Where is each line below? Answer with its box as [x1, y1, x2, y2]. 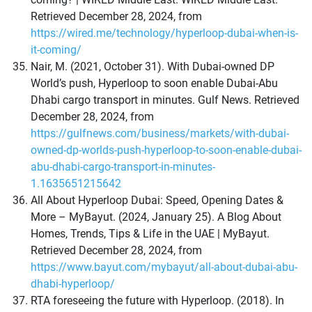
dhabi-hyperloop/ [31, 277, 115, 291]
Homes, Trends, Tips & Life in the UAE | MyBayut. [31, 227, 270, 241]
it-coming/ [31, 43, 81, 57]
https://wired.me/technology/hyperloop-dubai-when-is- [31, 26, 298, 40]
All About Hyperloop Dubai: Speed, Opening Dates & [31, 194, 283, 208]
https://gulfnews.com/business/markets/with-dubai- [31, 127, 289, 141]
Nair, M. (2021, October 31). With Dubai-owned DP [31, 60, 274, 74]
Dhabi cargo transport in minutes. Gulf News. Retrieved [31, 93, 299, 107]
